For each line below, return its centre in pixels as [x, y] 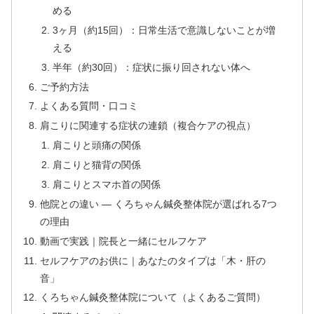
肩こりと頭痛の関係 [96, 145]
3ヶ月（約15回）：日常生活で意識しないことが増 [164, 30]
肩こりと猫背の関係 [96, 165]
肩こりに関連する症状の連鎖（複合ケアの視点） [148, 126]
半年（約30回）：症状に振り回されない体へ [151, 67]
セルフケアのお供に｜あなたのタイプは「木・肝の [153, 260]
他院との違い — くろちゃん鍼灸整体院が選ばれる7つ [159, 204]
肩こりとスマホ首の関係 [106, 184]
